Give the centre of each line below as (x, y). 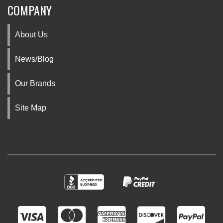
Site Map (31, 108)
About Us (31, 35)
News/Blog (34, 59)
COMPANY (30, 10)
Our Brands (35, 83)
